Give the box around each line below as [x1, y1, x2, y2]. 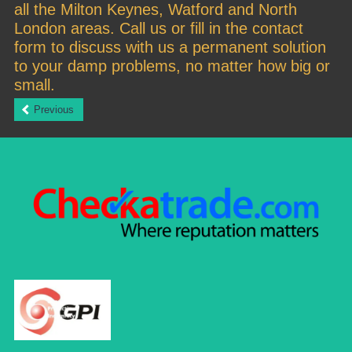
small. [14, 75, 55, 93]
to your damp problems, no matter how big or [14, 57, 330, 75]
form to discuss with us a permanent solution [14, 38, 326, 56]
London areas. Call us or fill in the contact [14, 19, 303, 37]
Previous [31, 103, 74, 115]
